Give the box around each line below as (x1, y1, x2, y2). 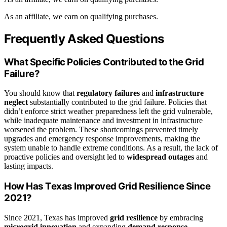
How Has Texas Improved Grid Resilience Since (4, 180, 211, 192)
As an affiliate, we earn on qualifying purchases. (4, 12, 158, 21)
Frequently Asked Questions (4, 31, 164, 46)
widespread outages (127, 153, 194, 162)
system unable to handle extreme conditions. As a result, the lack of (4, 143, 218, 153)
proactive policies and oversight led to (4, 153, 127, 162)
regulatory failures (77, 89, 140, 98)
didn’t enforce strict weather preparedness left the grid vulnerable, (4, 107, 213, 116)
